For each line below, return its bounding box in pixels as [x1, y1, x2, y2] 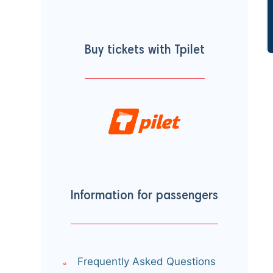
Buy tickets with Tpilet [84, 44, 205, 58]
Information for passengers [71, 189, 218, 203]
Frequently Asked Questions [77, 255, 216, 268]
